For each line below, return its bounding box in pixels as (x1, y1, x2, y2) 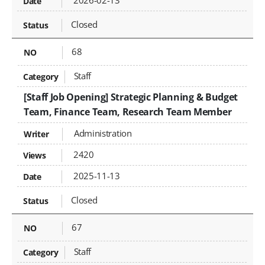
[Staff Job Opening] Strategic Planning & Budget (24, 91, 238, 104)
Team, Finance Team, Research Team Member (24, 105, 232, 119)
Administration (72, 127, 132, 140)
